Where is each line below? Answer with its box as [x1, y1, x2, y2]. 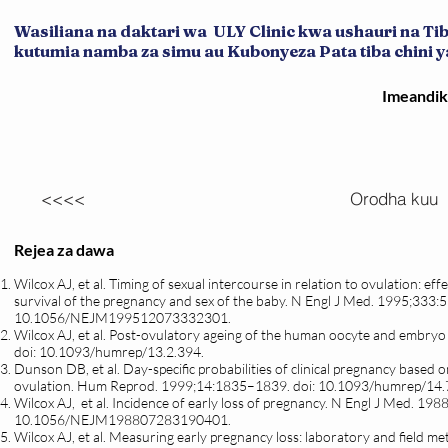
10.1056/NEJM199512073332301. [14, 309, 231, 326]
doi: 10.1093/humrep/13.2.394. [14, 343, 204, 360]
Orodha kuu [350, 187, 438, 209]
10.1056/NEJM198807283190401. [14, 411, 231, 428]
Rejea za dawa [14, 240, 114, 259]
